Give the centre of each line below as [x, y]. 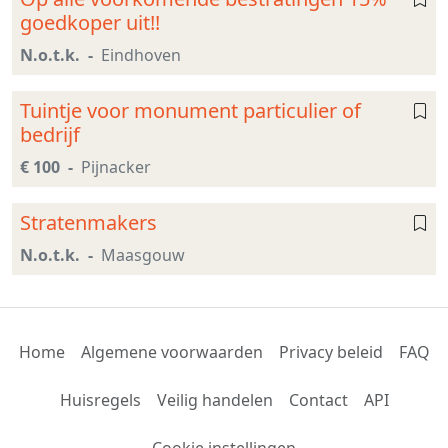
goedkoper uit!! [90, 23]
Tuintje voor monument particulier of [190, 111]
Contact [318, 400]
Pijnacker [116, 167]
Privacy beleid [330, 352]
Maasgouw [143, 255]
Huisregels [100, 400]
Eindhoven [141, 55]
